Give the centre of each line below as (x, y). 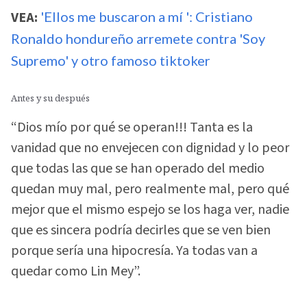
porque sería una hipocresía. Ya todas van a (134, 250)
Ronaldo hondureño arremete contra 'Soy (138, 39)
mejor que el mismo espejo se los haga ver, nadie (150, 209)
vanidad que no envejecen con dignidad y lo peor (150, 148)
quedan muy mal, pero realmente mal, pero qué (150, 189)
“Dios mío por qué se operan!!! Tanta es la (132, 127)
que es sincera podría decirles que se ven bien (141, 230)
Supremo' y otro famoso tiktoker (111, 61)
